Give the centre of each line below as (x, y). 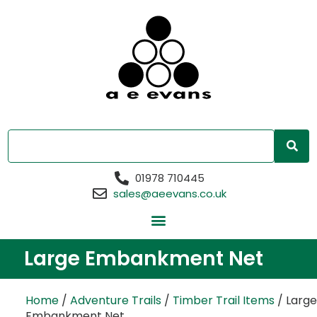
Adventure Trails (116, 300)
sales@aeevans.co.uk (170, 193)
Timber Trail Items (224, 300)
